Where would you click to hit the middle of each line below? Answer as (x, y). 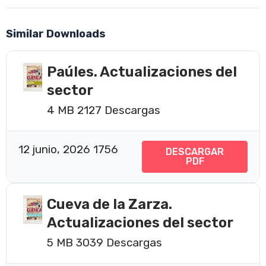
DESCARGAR (195, 151)
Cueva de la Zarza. (110, 204)
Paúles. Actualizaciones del (142, 72)
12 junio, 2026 (56, 149)
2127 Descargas (119, 110)
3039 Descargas (119, 242)
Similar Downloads (56, 34)
